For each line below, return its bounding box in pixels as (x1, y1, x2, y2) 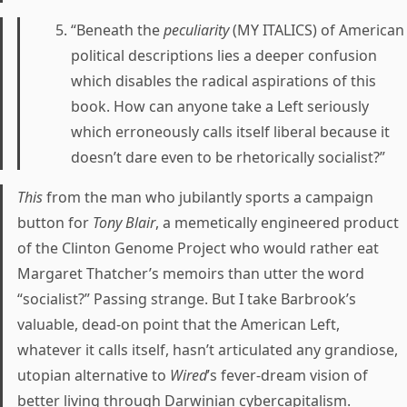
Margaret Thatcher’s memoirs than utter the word (17, 263, 364, 283)
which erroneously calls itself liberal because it (71, 122, 390, 142)
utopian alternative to (17, 365, 170, 385)
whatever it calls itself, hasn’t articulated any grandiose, (17, 340, 398, 360)
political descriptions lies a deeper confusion (71, 45, 377, 65)
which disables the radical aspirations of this (71, 71, 376, 91)
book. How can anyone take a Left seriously (71, 96, 369, 116)
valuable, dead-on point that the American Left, (17, 314, 340, 334)
